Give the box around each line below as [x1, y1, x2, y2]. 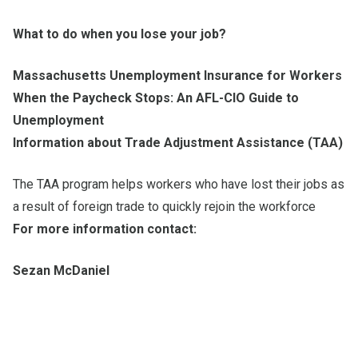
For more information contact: [13, 221, 197, 237]
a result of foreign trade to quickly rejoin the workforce [13, 198, 316, 214]
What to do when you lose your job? [13, 26, 226, 42]
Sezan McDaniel [13, 262, 109, 278]
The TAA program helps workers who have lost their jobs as [13, 176, 344, 192]
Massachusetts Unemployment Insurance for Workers [13, 67, 342, 83]
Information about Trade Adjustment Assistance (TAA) [13, 134, 343, 150]
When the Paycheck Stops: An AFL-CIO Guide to [13, 89, 299, 105]
